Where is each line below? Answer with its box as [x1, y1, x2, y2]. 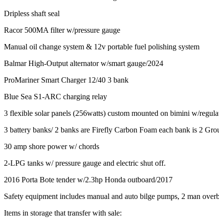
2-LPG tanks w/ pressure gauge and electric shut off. [4, 158, 168, 167]
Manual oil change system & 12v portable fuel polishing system [4, 42, 199, 51]
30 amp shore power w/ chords [4, 142, 99, 151]
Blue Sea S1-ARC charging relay [4, 92, 107, 101]
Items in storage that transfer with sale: [4, 208, 124, 217]
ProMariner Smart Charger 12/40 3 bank [4, 75, 129, 84]
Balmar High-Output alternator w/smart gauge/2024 [4, 59, 163, 67]
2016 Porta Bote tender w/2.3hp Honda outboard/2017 [4, 175, 173, 184]
